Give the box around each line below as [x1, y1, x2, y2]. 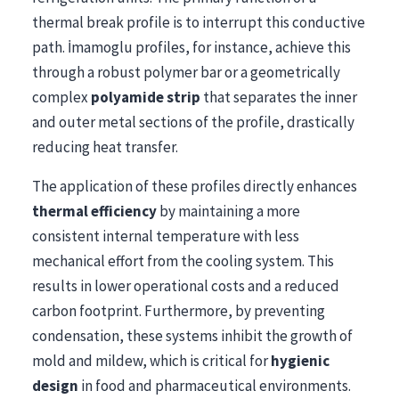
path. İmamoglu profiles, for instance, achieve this [32, 37, 351, 57]
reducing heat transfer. [32, 137, 178, 157]
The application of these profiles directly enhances [32, 176, 357, 196]
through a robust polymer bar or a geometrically [32, 62, 340, 82]
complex [32, 87, 91, 107]
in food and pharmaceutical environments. [78, 376, 351, 395]
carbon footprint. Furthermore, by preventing [32, 301, 325, 321]
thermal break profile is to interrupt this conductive [32, 12, 365, 32]
